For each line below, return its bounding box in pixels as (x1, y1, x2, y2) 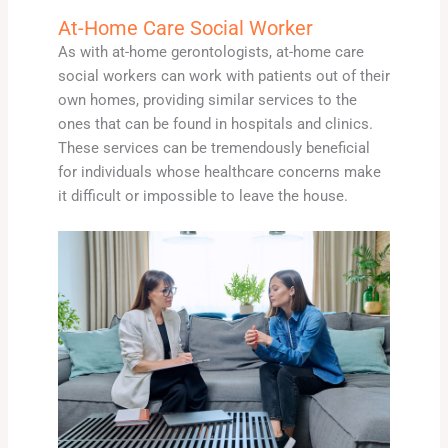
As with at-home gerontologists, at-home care (57, 42, 364, 61)
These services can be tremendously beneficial (57, 138, 370, 157)
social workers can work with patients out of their (57, 66, 390, 85)
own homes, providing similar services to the (57, 90, 357, 109)
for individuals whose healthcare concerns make (57, 162, 381, 181)
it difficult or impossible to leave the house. (57, 186, 348, 205)
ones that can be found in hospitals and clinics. (57, 114, 373, 133)
